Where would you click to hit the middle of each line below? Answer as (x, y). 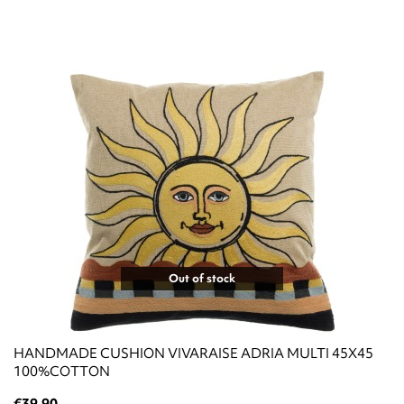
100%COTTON (62, 371)
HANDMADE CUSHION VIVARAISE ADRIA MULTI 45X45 (193, 353)
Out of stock (202, 278)
